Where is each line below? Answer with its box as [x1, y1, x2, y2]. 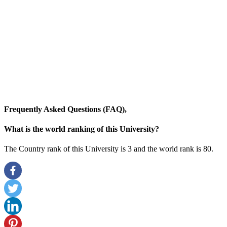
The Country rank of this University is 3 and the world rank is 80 [4, 144, 211, 154]
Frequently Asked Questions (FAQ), [4, 104, 127, 113]
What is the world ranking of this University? [4, 125, 159, 134]
